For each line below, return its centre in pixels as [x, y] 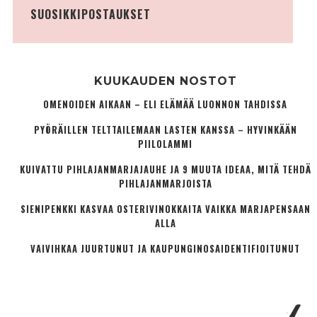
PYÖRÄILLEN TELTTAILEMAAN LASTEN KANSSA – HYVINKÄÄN [165, 130]
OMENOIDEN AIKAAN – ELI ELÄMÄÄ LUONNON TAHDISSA [166, 105]
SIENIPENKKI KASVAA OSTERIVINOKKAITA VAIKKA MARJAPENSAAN [165, 209]
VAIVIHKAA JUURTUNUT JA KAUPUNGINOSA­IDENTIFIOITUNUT [166, 249]
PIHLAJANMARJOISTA [165, 184]
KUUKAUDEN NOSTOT [165, 81]
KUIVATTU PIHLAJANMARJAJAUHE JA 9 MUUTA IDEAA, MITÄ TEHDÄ [165, 170]
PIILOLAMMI [166, 144]
